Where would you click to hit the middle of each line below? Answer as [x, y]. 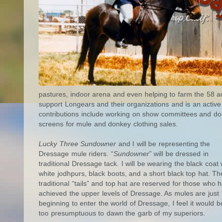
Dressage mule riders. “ [76, 153]
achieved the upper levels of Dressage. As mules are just [129, 193]
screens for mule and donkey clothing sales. [108, 124]
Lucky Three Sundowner [77, 143]
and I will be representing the [163, 143]
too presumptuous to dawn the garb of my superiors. [122, 213]
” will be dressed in [179, 153]
